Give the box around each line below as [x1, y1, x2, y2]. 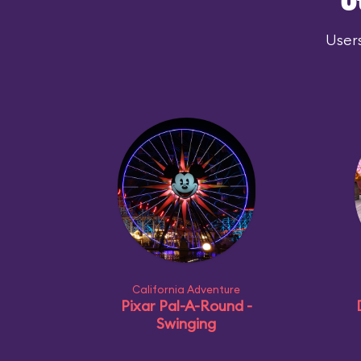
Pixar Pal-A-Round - [120, 297, 252, 315]
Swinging [156, 314, 216, 333]
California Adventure [132, 283, 240, 296]
